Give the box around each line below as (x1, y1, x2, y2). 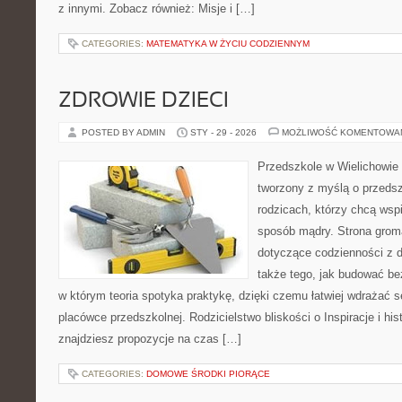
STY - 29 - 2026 (190, 127, 257, 137)
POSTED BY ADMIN (82, 127, 168, 137)
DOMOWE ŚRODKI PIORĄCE (146, 369, 270, 379)
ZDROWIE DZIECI (58, 92, 229, 111)
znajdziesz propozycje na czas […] (58, 332, 241, 345)
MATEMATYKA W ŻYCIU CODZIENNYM (146, 39, 310, 48)
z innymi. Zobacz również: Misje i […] (58, 2, 255, 15)
